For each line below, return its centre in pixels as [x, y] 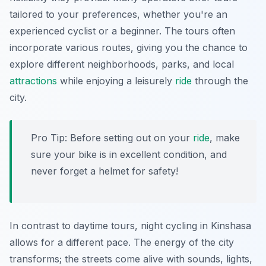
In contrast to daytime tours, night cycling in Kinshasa [130, 226]
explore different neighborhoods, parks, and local [122, 64]
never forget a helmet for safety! [104, 171]
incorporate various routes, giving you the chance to [129, 48]
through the [220, 81]
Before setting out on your [130, 138]
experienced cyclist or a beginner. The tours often [122, 31]
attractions [33, 81]
